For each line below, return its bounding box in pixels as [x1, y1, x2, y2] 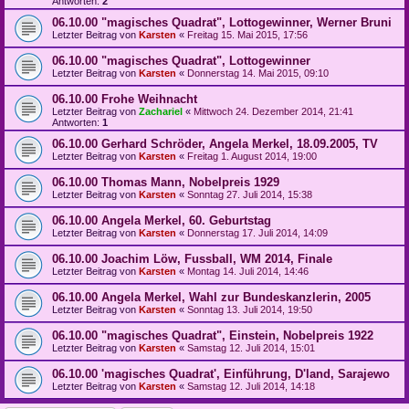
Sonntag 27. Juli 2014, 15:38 [187, 189, 312, 201]
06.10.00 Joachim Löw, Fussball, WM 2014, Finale [52, 252, 332, 267]
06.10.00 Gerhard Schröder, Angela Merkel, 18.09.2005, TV [52, 137, 378, 152]
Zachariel [139, 106, 183, 118]
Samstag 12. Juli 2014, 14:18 [187, 381, 315, 393]
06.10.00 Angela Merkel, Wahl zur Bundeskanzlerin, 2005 [52, 290, 371, 305]
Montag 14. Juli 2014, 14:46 [187, 266, 309, 278]
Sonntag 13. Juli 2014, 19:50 [187, 304, 312, 316]
